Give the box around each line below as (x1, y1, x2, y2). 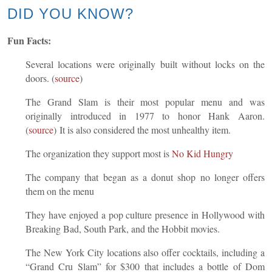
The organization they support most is (25, 146, 172, 160)
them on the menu (25, 184, 94, 197)
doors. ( (25, 71, 55, 84)
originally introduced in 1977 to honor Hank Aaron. (25, 109, 265, 122)
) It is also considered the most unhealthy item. (53, 123, 231, 136)
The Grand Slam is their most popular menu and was (25, 95, 265, 108)
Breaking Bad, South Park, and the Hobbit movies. (25, 222, 220, 235)
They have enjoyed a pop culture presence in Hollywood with (25, 208, 265, 221)
